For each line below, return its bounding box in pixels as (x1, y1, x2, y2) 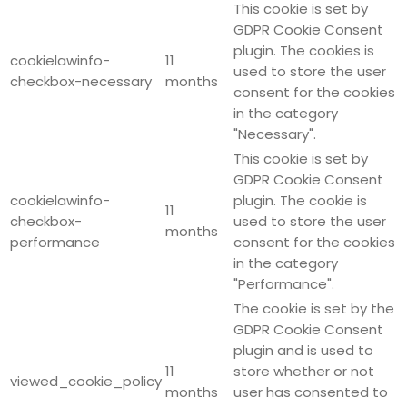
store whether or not (233, 361, 374, 381)
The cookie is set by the (233, 298, 394, 318)
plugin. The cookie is (233, 190, 367, 210)
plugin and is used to (233, 340, 373, 360)
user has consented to (233, 382, 388, 402)
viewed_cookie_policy (10, 371, 162, 391)
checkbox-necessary (10, 71, 152, 91)
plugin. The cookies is (233, 40, 374, 60)
